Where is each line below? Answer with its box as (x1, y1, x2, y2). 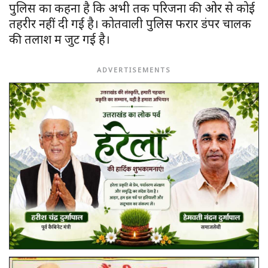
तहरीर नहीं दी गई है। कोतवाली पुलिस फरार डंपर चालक (9, 15, 251, 32)
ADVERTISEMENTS (97, 65, 171, 74)
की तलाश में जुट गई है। (9, 31, 110, 47)
